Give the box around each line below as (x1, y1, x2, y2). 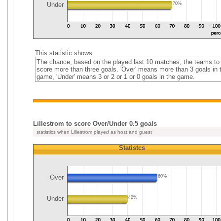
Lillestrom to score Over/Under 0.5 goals (33, 120, 157, 127)
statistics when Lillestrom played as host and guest (35, 129, 152, 135)
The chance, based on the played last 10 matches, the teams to (36, 58, 220, 66)
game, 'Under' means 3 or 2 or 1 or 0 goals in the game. (36, 73, 195, 80)
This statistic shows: (35, 49, 94, 57)
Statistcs (118, 144, 145, 151)
